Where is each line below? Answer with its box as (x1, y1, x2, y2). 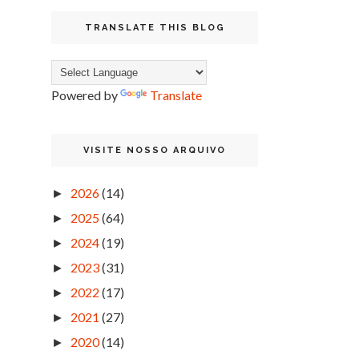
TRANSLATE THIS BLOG (84, 22, 225, 33)
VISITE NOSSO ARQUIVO (83, 145, 226, 155)
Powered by (51, 87, 120, 103)
